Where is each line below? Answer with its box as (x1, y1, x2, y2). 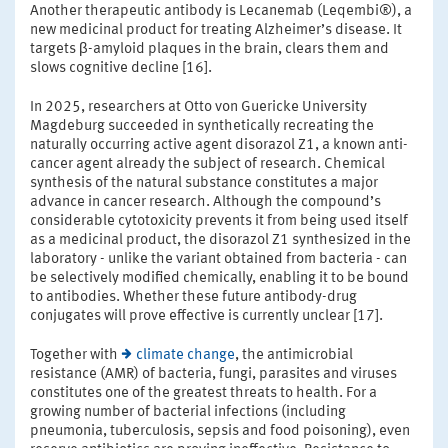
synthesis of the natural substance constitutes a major (30, 175, 378, 191)
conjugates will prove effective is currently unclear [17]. (30, 308, 383, 324)
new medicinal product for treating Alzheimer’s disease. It (30, 22, 402, 38)
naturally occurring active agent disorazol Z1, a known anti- (30, 137, 408, 153)
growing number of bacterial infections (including (30, 404, 346, 420)
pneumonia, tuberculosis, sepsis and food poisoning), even (30, 423, 410, 439)
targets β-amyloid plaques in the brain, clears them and (30, 41, 389, 57)
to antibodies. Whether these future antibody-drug (30, 289, 357, 305)
